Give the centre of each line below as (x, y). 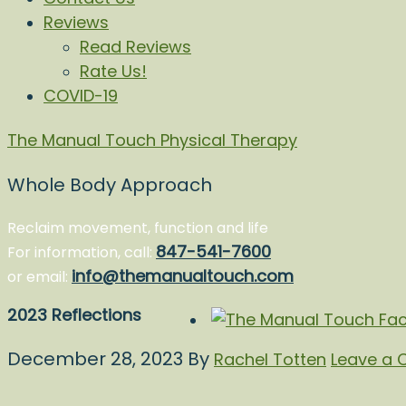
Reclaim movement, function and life (138, 228)
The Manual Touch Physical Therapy (152, 140)
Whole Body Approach (110, 185)
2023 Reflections (74, 315)
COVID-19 (81, 96)
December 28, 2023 (95, 359)
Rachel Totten (270, 359)
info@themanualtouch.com (183, 276)
